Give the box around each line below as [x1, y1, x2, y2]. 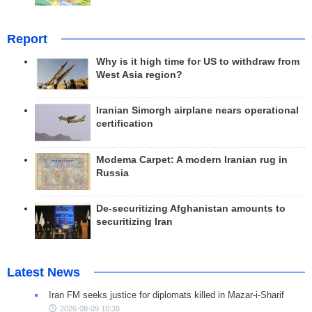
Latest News [7, 265, 80, 280]
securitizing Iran [96, 217, 173, 227]
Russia [96, 167, 129, 178]
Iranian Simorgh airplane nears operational [96, 105, 299, 116]
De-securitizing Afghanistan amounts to [96, 203, 286, 214]
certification [96, 118, 153, 130]
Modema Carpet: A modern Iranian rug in [96, 154, 288, 165]
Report [7, 32, 47, 47]
